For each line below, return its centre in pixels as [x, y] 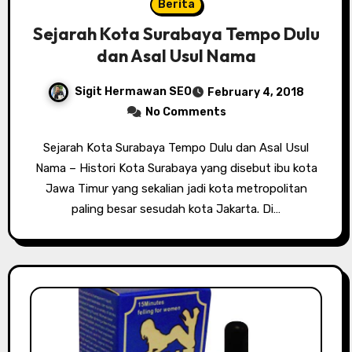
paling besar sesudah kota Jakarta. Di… [176, 209]
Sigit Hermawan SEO [133, 91]
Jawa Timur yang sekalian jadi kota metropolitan [176, 188]
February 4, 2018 [256, 92]
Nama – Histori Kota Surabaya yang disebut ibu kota [176, 168]
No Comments [185, 112]
